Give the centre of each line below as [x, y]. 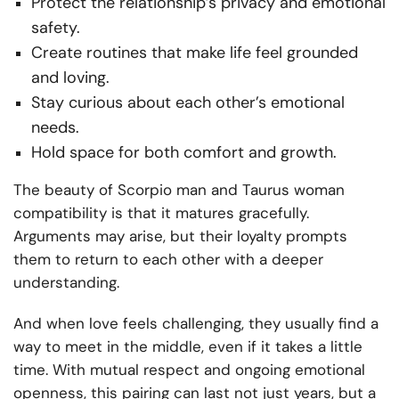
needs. [55, 128]
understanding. [66, 283]
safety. [56, 28]
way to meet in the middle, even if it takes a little [188, 347]
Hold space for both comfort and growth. [184, 153]
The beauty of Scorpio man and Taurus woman [179, 190]
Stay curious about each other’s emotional [188, 103]
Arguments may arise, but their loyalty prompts [180, 236]
